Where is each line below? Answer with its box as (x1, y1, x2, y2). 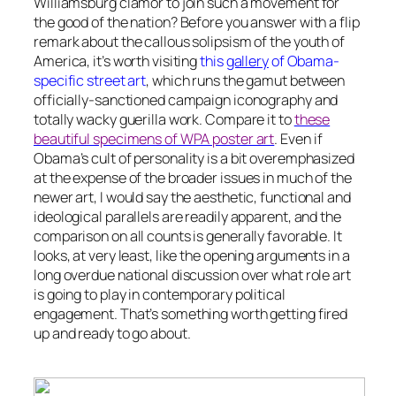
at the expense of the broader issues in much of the (34, 168, 352, 188)
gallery (225, 51, 269, 72)
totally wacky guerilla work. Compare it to (34, 110, 294, 130)
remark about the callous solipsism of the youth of (34, 32, 345, 52)
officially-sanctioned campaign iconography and (34, 90, 339, 110)
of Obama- (268, 51, 339, 72)
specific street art (34, 71, 147, 91)
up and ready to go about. (34, 324, 191, 344)
